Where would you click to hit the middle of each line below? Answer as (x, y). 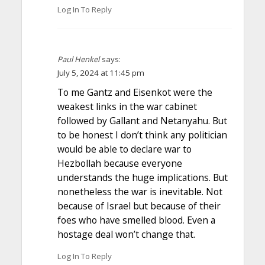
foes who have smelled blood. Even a (136, 220)
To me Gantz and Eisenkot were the (135, 92)
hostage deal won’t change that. (126, 234)
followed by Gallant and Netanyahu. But (142, 120)
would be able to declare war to (124, 149)
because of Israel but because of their (139, 206)
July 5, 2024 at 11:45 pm (101, 72)
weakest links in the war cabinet (127, 106)
